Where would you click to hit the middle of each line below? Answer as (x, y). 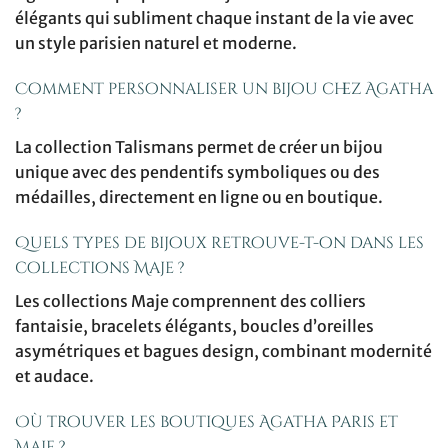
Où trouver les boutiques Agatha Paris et (206, 421)
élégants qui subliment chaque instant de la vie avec (214, 18)
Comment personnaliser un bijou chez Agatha (224, 88)
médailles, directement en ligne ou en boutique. (199, 196)
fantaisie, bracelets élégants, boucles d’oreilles (194, 325)
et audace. (54, 375)
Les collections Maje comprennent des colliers (190, 300)
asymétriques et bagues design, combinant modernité (223, 350)
